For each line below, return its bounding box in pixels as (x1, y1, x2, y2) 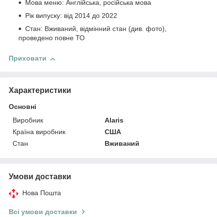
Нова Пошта (22, 188, 61, 197)
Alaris (105, 116, 124, 124)
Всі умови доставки (9, 207, 77, 216)
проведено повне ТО (18, 34, 85, 42)
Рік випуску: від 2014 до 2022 (25, 12, 117, 20)
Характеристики (9, 86, 71, 94)
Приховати (9, 54, 46, 62)
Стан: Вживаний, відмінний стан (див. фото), (25, 25, 167, 33)
